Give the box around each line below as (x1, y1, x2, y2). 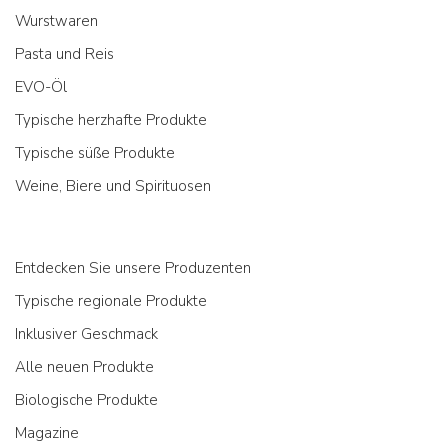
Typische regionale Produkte (15, 291, 207, 311)
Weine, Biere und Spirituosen (15, 176, 211, 196)
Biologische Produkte (15, 390, 158, 410)
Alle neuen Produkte (15, 357, 154, 377)
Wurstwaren (15, 11, 98, 31)
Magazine (15, 423, 79, 443)
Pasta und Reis (15, 44, 114, 64)
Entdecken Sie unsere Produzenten (15, 258, 251, 278)
